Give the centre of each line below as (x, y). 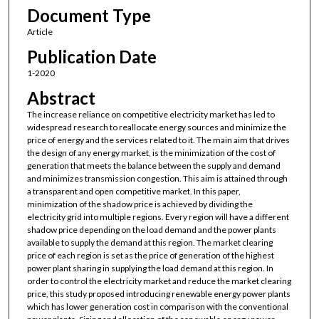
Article (40, 31)
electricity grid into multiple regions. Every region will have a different (158, 217)
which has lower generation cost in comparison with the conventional (157, 307)
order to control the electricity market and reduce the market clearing (159, 281)
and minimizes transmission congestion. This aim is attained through (157, 179)
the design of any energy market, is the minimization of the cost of (151, 153)
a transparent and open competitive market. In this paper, (134, 192)
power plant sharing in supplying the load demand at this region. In (150, 268)
